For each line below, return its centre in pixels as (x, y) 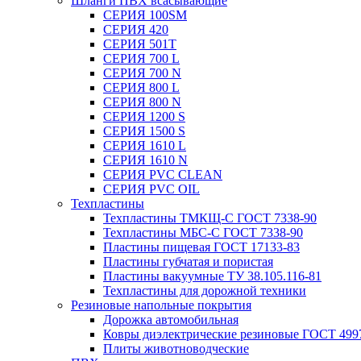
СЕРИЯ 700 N (142, 73)
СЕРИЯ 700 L (141, 58)
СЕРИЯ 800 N (142, 102)
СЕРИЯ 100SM (145, 15)
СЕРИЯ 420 (136, 29)
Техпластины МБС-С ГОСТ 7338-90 (203, 232)
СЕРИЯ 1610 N (145, 160)
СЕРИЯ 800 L (141, 87)
